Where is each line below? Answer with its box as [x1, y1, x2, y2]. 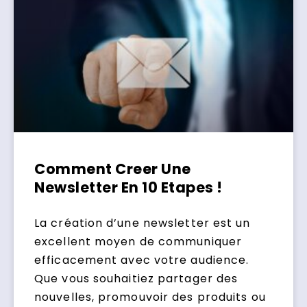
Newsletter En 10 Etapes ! [34, 177, 223, 198]
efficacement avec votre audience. [34, 252, 249, 269]
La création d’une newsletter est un [34, 215, 251, 232]
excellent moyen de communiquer [34, 234, 243, 250]
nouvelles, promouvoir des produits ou [34, 289, 266, 306]
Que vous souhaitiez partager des [34, 271, 238, 287]
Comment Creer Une [34, 159, 191, 180]
